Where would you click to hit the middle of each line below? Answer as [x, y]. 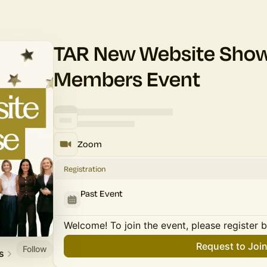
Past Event [102, 193]
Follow [35, 249]
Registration [85, 169]
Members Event [127, 79]
